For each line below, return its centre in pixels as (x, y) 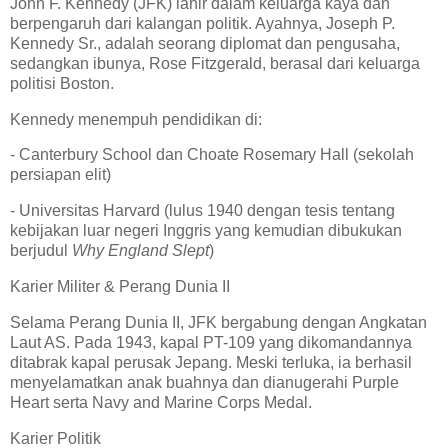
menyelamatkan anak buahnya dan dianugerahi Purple (204, 382)
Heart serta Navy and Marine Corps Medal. (165, 402)
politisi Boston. (66, 83)
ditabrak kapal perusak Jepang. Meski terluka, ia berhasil (211, 362)
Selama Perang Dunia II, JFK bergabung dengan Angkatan (218, 322)
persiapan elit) (64, 175)
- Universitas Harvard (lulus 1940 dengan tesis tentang (202, 211)
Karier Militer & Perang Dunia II (124, 287)
